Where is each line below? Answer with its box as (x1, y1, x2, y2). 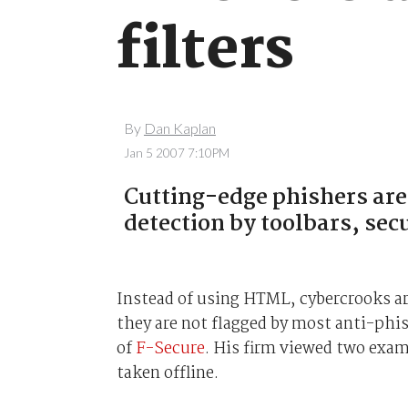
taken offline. (116, 360, 219, 387)
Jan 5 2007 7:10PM (123, 145, 229, 160)
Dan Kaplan (143, 119, 216, 138)
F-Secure (135, 335, 205, 362)
